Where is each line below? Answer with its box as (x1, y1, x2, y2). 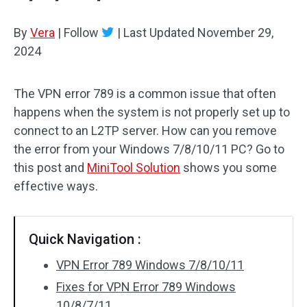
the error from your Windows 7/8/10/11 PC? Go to (14, 142, 284, 156)
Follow (61, 25, 101, 40)
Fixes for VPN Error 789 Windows (56, 280, 236, 294)
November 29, (197, 25, 273, 40)
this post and (14, 160, 87, 175)
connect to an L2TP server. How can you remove (14, 123, 277, 138)
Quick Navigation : (29, 231, 141, 247)
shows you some (180, 160, 277, 175)
